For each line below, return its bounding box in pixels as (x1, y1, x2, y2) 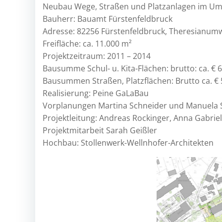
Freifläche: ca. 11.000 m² (43, 38, 132, 49)
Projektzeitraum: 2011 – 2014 (43, 51, 151, 61)
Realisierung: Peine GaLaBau (43, 88, 149, 99)
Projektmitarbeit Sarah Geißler (43, 125, 157, 136)
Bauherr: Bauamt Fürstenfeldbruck (43, 13, 172, 24)
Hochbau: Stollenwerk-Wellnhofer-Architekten (43, 137, 214, 148)
